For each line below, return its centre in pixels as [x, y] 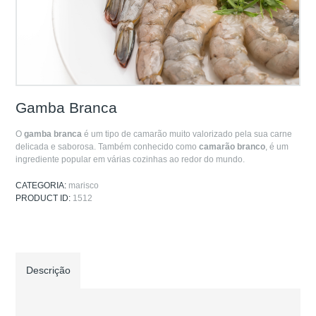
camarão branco [232, 147]
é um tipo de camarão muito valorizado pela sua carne [187, 134]
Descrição [48, 271]
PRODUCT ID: [44, 198]
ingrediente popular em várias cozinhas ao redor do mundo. [130, 160]
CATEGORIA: [42, 185]
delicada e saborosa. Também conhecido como [108, 147]
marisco [84, 185]
